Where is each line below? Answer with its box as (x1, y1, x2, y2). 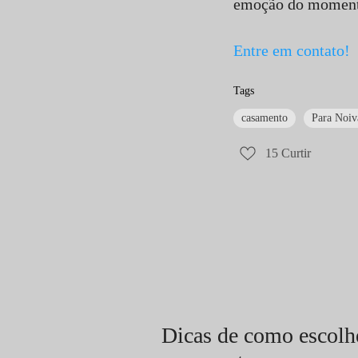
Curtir (281, 146, 311, 161)
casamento (241, 111, 288, 124)
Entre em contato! (233, 41, 350, 59)
